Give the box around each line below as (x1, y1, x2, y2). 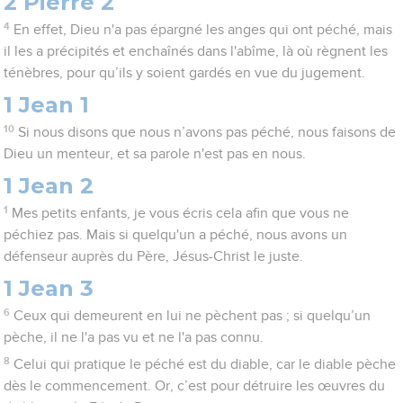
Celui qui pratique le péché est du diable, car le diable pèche (13, 357, 396, 372)
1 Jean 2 (4, 173, 94, 200)
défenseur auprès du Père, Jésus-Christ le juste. (4, 249, 304, 264)
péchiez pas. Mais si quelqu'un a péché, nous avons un (4, 228, 348, 243)
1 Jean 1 (4, 92, 90, 119)
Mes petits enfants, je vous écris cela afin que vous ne (11, 206, 349, 221)
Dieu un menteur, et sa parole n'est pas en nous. (4, 147, 307, 162)
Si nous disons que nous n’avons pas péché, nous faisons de (17, 125, 396, 140)
